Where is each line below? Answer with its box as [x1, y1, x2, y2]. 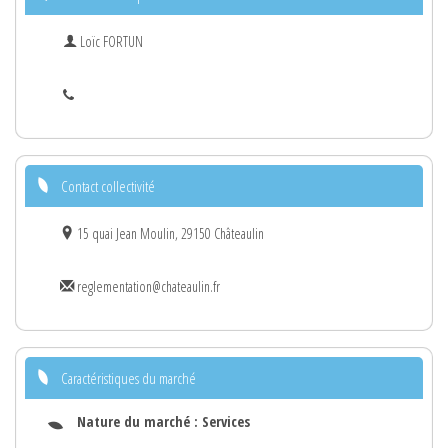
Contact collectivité [61, 175, 155, 196]
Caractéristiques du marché [61, 367, 196, 388]
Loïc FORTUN [77, 31, 143, 51]
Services [202, 411, 250, 431]
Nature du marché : [77, 411, 202, 431]
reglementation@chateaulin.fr [74, 276, 220, 296]
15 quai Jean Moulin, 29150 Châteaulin [74, 223, 264, 243]
